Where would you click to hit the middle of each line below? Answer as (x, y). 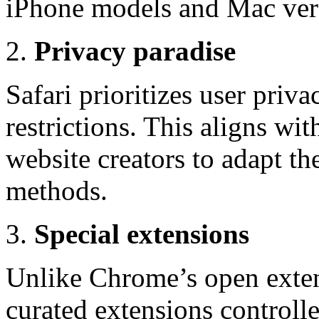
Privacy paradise (135, 51)
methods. (57, 191)
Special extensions (142, 234)
